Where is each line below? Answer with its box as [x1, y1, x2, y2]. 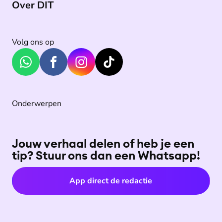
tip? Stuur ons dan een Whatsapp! [12, 148, 200, 163]
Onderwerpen [12, 98, 61, 109]
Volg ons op [12, 37, 54, 48]
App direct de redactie [69, 175, 153, 186]
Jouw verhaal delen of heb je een [12, 136, 194, 151]
